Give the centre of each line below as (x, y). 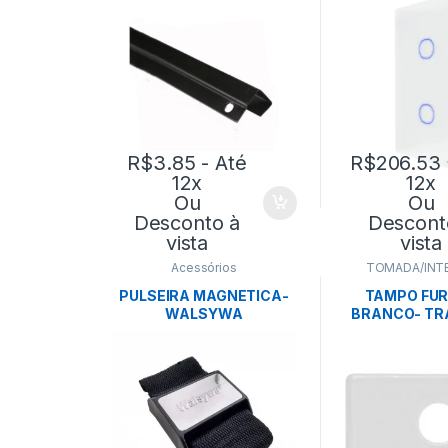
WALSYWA (204, 313)
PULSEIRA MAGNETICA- (204, 295)
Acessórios (204, 268)
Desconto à (187, 223)
